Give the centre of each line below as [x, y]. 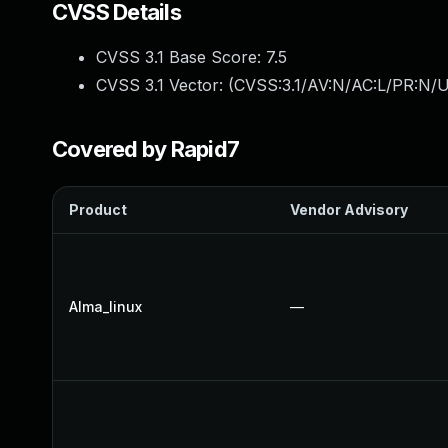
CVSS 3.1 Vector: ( [165, 85]
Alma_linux [105, 306]
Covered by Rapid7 [146, 149]
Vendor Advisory [349, 209]
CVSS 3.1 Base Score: [181, 57]
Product [98, 209]
